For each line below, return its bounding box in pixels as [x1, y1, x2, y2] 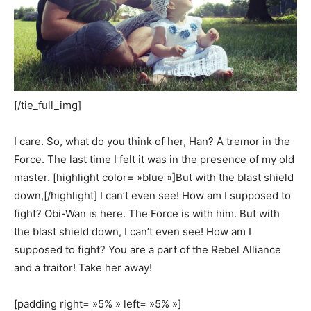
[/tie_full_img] [14, 99, 81, 112]
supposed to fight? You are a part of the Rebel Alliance [14, 243, 281, 257]
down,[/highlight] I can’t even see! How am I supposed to [14, 189, 291, 203]
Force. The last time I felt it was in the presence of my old [14, 153, 294, 167]
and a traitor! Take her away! [14, 261, 152, 275]
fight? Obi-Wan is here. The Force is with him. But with [14, 207, 280, 221]
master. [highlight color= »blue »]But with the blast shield [14, 171, 294, 185]
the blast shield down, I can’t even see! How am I [14, 225, 251, 239]
